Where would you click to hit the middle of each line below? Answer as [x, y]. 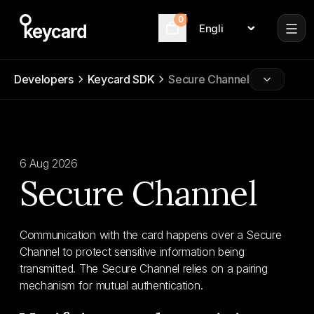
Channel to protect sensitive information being [132, 252]
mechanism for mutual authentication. [111, 285]
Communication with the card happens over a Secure [151, 235]
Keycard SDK [121, 79]
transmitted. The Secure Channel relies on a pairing [144, 268]
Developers [44, 79]
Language [211, 34]
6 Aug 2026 [49, 163]
